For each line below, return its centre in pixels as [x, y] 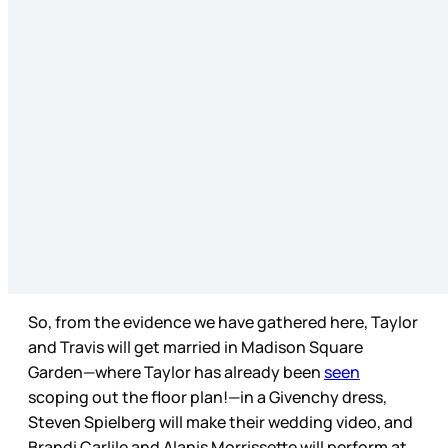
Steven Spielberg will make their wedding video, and [220, 422]
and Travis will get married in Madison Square [195, 347]
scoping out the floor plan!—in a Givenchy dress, [207, 397]
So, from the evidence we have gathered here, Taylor [223, 322]
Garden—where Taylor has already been [176, 372]
